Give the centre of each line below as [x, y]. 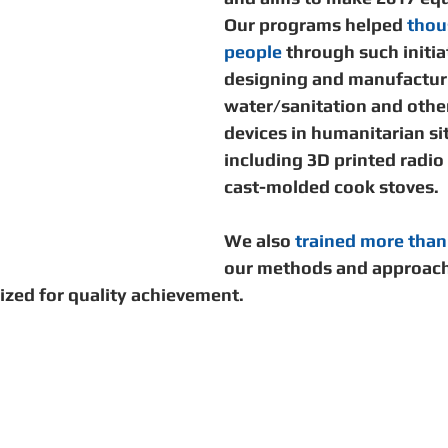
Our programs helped [315, 24]
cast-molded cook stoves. [333, 186]
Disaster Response [97, 80]
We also [259, 240]
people [253, 51]
